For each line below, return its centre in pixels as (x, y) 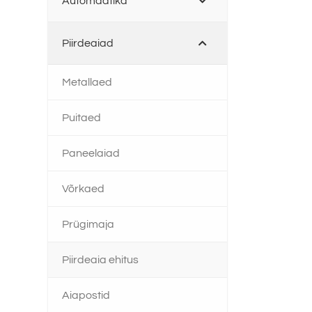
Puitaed (81, 118)
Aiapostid (86, 295)
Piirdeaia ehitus (100, 260)
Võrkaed (83, 189)
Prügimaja (88, 224)
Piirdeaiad (87, 43)
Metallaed (87, 82)
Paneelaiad (91, 153)
